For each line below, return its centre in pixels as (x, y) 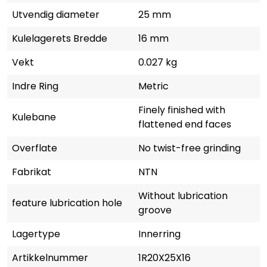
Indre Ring (35, 86)
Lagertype (36, 234)
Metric (153, 86)
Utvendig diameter (56, 14)
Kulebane (34, 117)
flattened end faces (185, 124)
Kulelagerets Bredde (60, 38)
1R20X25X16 (164, 257)
